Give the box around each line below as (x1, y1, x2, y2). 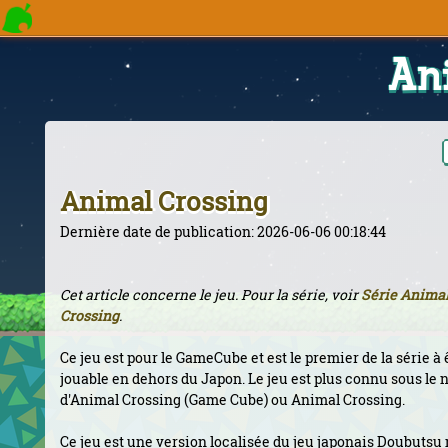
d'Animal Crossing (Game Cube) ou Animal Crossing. (60, 390, 405, 409)
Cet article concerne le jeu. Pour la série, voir (60, 285, 361, 304)
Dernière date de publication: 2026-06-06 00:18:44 (60, 222, 386, 241)
